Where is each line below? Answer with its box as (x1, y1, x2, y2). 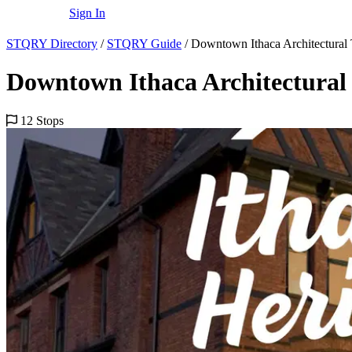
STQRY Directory (6, 37, 97, 50)
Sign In (69, 6, 105, 20)
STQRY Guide (107, 37, 181, 50)
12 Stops (20, 113, 64, 127)
